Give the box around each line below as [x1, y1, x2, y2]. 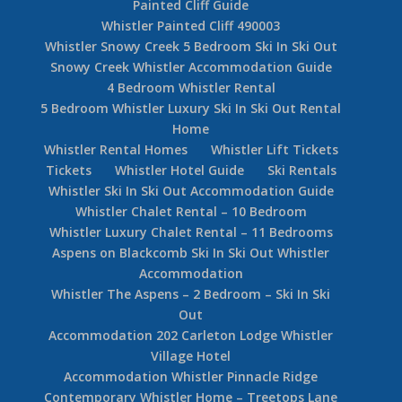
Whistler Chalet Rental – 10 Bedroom [74, 202, 307, 220]
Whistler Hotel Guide [114, 161, 244, 179]
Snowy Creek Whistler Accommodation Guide [49, 57, 332, 75]
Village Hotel [151, 346, 232, 364]
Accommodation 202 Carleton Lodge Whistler [48, 326, 334, 344]
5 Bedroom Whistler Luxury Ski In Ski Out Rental [40, 99, 342, 117]
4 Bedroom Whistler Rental [106, 78, 275, 96]
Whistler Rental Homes [43, 140, 188, 158]
